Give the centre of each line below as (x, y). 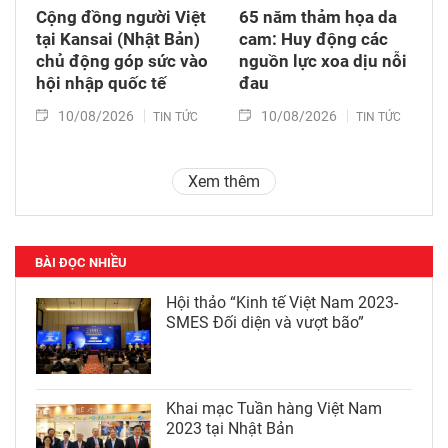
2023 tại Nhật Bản (230, 429)
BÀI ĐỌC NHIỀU (81, 262)
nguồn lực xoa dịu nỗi (323, 60)
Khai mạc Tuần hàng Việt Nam (274, 409)
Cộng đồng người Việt (121, 16)
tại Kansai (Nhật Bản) (118, 38)
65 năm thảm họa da (318, 16)
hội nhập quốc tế (101, 82)
